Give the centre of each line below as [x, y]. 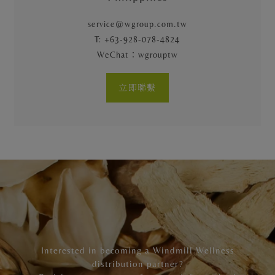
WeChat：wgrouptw [137, 54]
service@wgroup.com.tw [137, 24]
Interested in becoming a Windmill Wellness [137, 250]
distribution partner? [137, 263]
